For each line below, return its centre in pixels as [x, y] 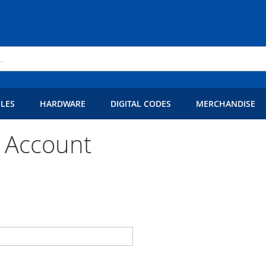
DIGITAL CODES [141, 104]
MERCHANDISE [226, 104]
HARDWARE [63, 104]
